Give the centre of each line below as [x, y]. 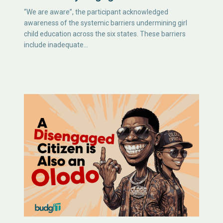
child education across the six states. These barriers [105, 34]
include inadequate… [56, 45]
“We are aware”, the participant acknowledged [96, 12]
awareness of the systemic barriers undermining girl [106, 23]
